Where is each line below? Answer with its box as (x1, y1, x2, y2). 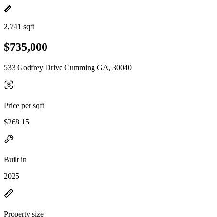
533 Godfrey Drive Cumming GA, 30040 (4, 63, 132, 72)
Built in (4, 155, 27, 164)
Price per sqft (4, 101, 44, 109)
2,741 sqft (4, 22, 34, 31)
